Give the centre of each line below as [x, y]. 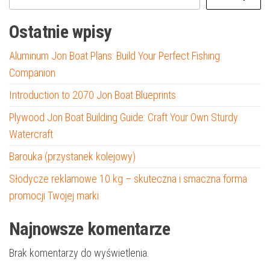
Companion [32, 73]
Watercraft [31, 134]
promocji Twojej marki [54, 196]
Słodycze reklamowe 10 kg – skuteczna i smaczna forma [128, 179]
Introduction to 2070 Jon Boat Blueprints [93, 95]
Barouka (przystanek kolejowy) [72, 156]
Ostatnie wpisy [60, 32]
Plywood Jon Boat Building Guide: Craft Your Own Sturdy [124, 117]
